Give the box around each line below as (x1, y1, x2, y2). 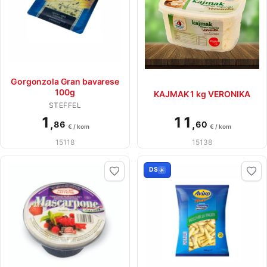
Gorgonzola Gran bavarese (11, 76, 119, 86)
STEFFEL (48, 100, 82, 110)
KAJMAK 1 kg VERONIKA (154, 88, 250, 99)
